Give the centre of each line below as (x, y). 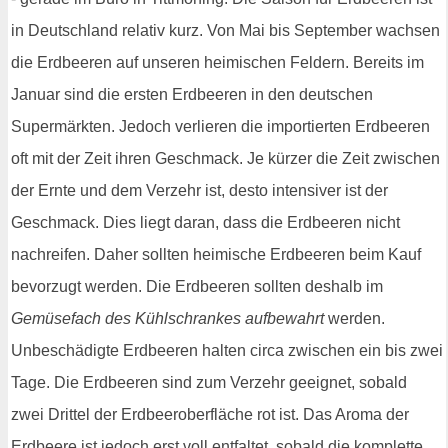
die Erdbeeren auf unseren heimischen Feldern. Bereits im (217, 63)
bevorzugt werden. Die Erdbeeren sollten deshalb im (197, 287)
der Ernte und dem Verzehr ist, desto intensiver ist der (199, 191)
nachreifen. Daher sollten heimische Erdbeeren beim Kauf (216, 255)
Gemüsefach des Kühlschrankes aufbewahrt (167, 319)
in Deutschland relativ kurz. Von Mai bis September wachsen (225, 31)
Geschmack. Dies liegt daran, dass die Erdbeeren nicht (205, 223)
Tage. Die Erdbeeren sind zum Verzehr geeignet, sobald (209, 383)
